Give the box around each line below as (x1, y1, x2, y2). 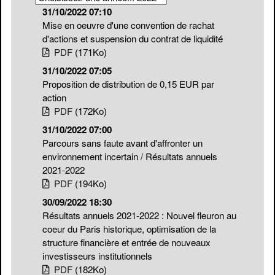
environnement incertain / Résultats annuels (42, 150, 217, 163)
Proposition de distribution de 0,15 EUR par (42, 77, 214, 91)
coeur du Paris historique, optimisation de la (42, 222, 216, 236)
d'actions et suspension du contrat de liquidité (42, 32, 223, 45)
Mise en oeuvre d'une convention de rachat (42, 18, 214, 32)
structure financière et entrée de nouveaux (42, 236, 211, 249)
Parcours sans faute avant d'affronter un (42, 136, 203, 150)
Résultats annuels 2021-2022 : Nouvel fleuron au (42, 209, 236, 222)
